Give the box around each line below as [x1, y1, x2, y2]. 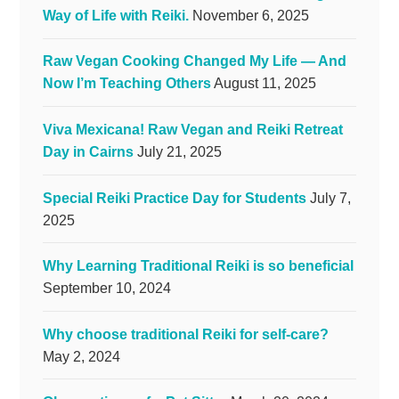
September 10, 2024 [42, 281, 171, 297]
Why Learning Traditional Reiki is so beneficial [42, 258, 354, 274]
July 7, [309, 190, 351, 206]
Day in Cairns [42, 143, 134, 159]
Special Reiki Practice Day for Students [42, 190, 306, 206]
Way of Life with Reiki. [42, 7, 189, 23]
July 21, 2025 [136, 143, 222, 159]
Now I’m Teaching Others [42, 76, 211, 92]
